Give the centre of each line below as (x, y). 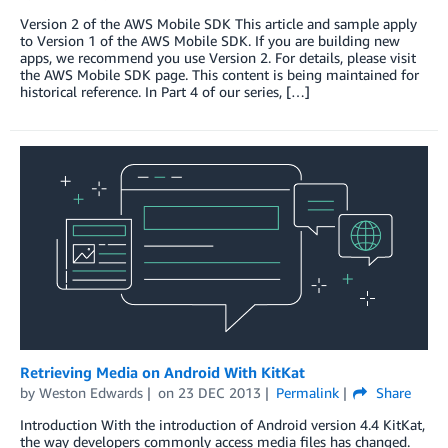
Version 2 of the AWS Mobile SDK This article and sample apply (218, 23)
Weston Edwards (91, 392)
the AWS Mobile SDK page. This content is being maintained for (219, 74)
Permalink (307, 392)
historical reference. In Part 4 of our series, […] (165, 91)
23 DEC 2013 (219, 392)
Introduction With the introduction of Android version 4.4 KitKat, (222, 424)
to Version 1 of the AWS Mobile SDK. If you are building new (210, 40)
